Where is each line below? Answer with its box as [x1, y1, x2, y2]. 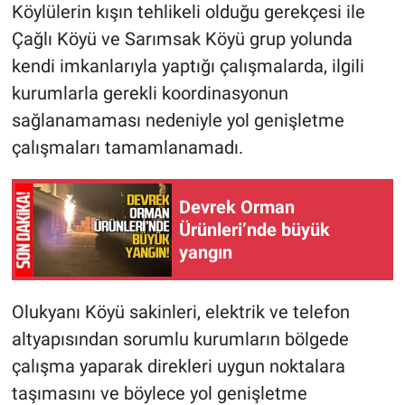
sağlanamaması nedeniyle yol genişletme [11, 109, 344, 132]
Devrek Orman [179, 195, 295, 218]
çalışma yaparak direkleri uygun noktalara [11, 355, 345, 378]
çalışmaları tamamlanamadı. [11, 137, 243, 159]
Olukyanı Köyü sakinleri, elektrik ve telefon [11, 301, 350, 324]
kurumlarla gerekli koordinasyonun [11, 82, 288, 105]
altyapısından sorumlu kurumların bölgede [11, 328, 349, 351]
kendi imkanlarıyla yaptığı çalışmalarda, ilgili [11, 55, 364, 78]
